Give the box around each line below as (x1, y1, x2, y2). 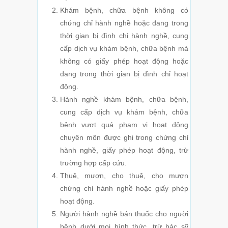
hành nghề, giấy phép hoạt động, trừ (60, 146, 188, 155)
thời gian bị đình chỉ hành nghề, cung (60, 32, 188, 40)
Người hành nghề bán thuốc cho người (60, 210, 188, 218)
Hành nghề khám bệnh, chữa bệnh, (60, 95, 188, 104)
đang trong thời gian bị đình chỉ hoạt (60, 70, 188, 78)
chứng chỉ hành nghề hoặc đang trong (60, 19, 188, 27)
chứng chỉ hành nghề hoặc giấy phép (60, 184, 188, 193)
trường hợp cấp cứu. (60, 159, 127, 167)
